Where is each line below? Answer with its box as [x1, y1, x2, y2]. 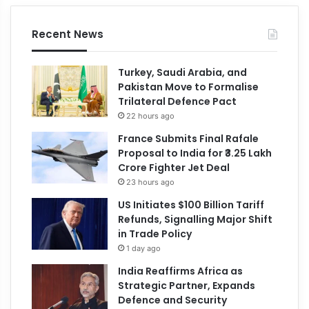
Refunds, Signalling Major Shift [118, 212, 273, 226]
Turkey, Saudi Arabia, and [118, 65, 248, 79]
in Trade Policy [118, 226, 192, 241]
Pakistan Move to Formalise [118, 79, 259, 94]
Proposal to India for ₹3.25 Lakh [118, 146, 272, 160]
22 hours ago [126, 110, 175, 121]
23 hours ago [126, 177, 175, 187]
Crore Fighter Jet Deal [118, 160, 230, 175]
